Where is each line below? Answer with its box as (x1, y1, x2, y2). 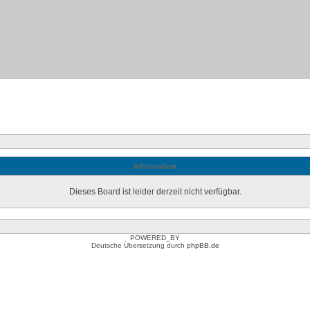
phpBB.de (186, 241, 219, 249)
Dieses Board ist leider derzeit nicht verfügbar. (69, 187, 241, 197)
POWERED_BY (130, 234, 180, 241)
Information (134, 162, 176, 170)
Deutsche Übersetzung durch (91, 241, 187, 249)
